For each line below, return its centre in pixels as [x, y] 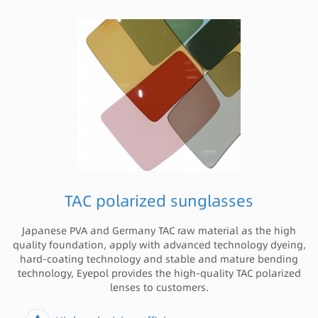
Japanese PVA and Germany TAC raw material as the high [159, 231]
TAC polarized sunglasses [159, 201]
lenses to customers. [159, 288]
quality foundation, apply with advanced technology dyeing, [159, 245]
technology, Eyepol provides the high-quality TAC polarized [159, 274]
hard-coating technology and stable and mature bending [159, 259]
